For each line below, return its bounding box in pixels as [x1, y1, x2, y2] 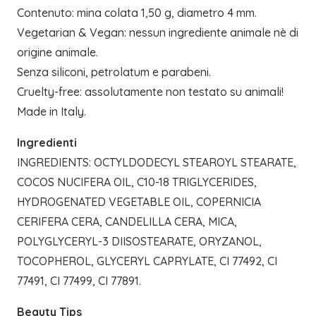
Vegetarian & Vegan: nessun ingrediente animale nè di [17, 25, 298, 40]
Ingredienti [17, 135, 77, 150]
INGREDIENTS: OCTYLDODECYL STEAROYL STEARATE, [17, 155, 296, 170]
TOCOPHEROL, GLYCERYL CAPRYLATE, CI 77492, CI [17, 254, 277, 269]
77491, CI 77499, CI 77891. [17, 274, 141, 288]
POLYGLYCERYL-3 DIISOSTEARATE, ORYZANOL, [17, 234, 262, 249]
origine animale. [17, 45, 98, 60]
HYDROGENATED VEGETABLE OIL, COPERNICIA [17, 195, 261, 209]
